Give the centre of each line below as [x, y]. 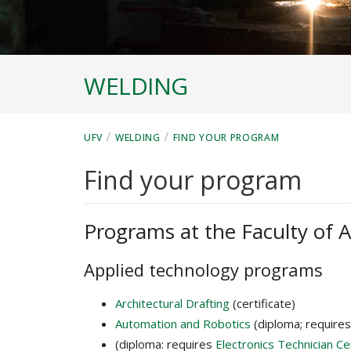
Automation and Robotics [183, 324]
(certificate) [262, 304]
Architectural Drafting [172, 304]
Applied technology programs [203, 270]
